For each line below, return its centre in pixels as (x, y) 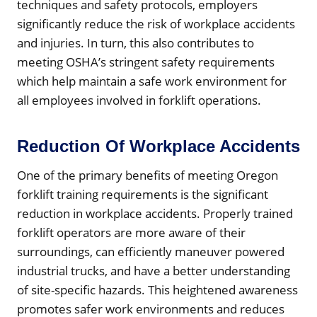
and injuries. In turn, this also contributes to (136, 42)
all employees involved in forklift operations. (139, 100)
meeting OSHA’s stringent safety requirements (146, 62)
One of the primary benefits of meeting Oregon (148, 175)
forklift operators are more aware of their (131, 232)
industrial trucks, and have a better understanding (154, 270)
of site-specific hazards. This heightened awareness (157, 289)
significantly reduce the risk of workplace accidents (156, 23)
